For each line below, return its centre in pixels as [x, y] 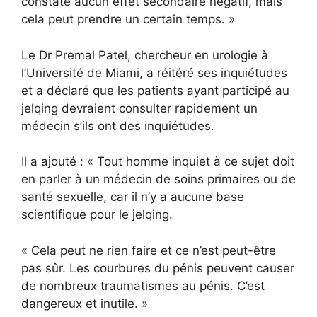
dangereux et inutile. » [85, 303]
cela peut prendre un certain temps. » [128, 19]
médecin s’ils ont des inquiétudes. [118, 126]
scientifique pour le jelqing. [97, 215]
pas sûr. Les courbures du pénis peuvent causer [158, 268]
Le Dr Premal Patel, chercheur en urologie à [145, 55]
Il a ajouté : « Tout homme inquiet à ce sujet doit [158, 162]
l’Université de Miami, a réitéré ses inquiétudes [154, 73]
